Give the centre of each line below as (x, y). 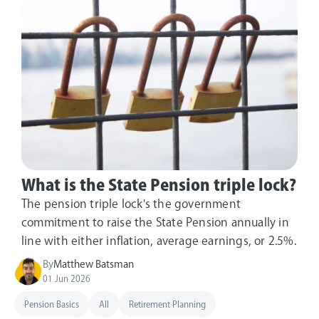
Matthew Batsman (94, 264)
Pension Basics (52, 304)
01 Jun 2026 (67, 278)
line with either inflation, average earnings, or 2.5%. (159, 240)
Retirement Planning (167, 304)
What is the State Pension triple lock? (159, 185)
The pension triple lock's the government (131, 203)
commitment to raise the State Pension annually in (155, 222)
